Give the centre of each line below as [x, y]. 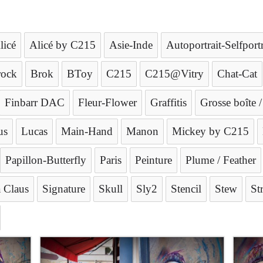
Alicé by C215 [63, 45]
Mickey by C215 [210, 131]
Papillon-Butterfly [46, 160]
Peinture [154, 160]
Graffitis [168, 102]
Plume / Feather [221, 160]
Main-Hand [87, 131]
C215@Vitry [174, 74]
